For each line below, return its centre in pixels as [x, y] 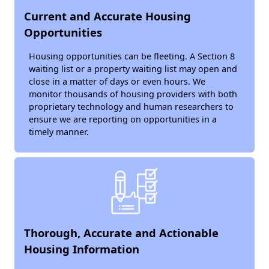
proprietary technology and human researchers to [131, 107]
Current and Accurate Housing [107, 16]
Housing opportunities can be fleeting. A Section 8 [132, 56]
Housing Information [82, 249]
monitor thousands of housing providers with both [133, 94]
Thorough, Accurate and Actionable [121, 233]
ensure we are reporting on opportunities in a [123, 119]
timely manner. [59, 132]
